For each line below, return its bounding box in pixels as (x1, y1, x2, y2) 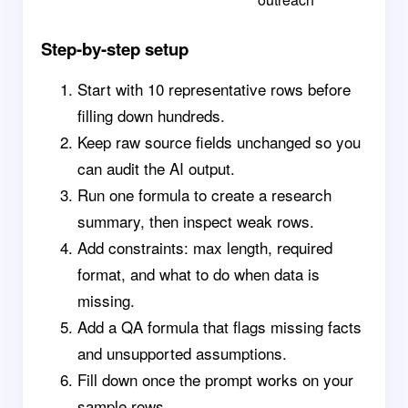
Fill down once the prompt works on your (77, 368, 353, 391)
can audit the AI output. (77, 157, 235, 179)
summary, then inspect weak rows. (77, 209, 314, 232)
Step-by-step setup (41, 36, 189, 61)
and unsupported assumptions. (77, 342, 287, 364)
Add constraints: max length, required (77, 236, 332, 259)
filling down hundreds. (77, 104, 225, 127)
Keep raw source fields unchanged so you (77, 130, 361, 153)
